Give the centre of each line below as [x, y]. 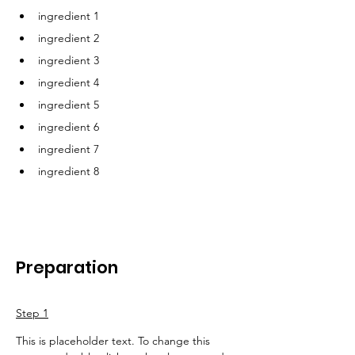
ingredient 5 [69, 104]
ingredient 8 [69, 171]
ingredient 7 [69, 149]
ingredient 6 [69, 126]
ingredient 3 [69, 60]
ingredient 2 [69, 38]
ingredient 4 [69, 82]
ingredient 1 [69, 15]
